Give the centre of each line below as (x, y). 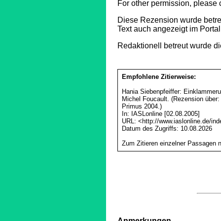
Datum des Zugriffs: (151, 129)
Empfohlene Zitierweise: (159, 77)
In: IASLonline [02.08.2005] (161, 114)
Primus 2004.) (142, 107)
